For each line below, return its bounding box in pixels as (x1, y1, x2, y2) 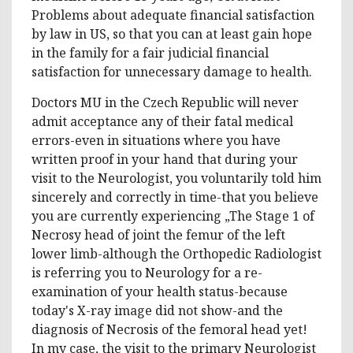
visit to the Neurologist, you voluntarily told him (32, 169, 321, 187)
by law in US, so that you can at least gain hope (32, 24, 312, 43)
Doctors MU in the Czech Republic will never (32, 93, 299, 111)
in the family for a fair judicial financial (32, 43, 269, 61)
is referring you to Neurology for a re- (32, 263, 262, 281)
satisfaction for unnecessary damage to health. (32, 62, 312, 80)
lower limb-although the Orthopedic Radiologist (32, 244, 321, 262)
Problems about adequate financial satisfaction (32, 6, 314, 24)
